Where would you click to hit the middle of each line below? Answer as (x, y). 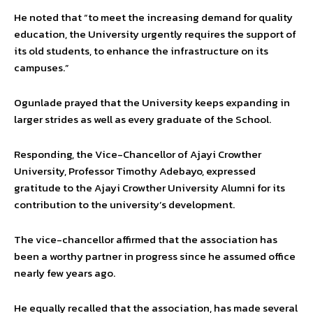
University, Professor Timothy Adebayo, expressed (135, 170)
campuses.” (42, 67)
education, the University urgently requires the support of (155, 34)
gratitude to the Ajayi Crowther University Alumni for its (150, 187)
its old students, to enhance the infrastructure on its (141, 50)
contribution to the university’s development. (124, 204)
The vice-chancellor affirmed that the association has (146, 239)
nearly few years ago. (65, 272)
